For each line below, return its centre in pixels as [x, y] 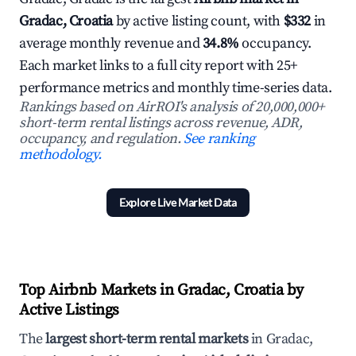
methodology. [60, 155]
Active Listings [69, 310]
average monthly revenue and [111, 43]
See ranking [219, 139]
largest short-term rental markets [147, 339]
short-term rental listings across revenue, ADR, [161, 123]
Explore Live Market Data [178, 202]
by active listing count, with [198, 21]
